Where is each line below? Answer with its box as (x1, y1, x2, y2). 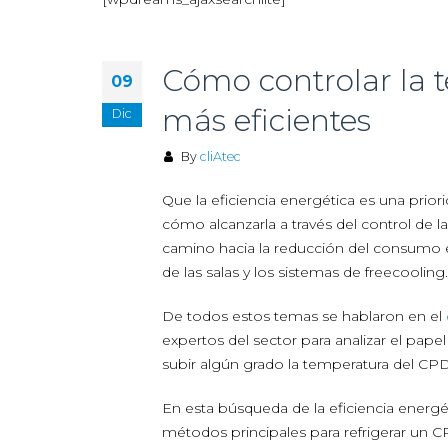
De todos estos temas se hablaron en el (162, 307, 446, 325)
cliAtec (199, 149, 241, 164)
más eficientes (162, 102, 371, 139)
